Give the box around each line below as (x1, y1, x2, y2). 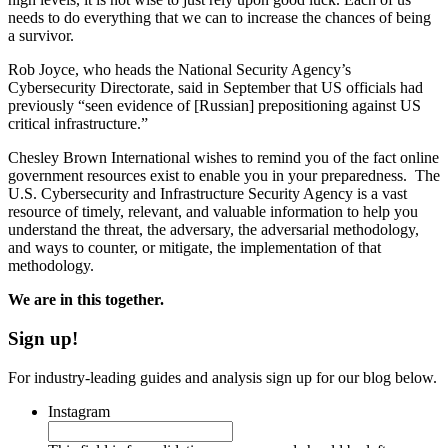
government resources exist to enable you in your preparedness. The (8, 167, 440, 185)
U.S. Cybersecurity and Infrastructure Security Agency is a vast (8, 185, 407, 203)
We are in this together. (8, 291, 164, 309)
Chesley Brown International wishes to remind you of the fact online (8, 149, 439, 167)
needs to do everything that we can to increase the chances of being (8, 9, 431, 27)
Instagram (48, 402, 110, 420)
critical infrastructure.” (8, 115, 148, 133)
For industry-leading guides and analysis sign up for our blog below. (8, 368, 437, 386)
